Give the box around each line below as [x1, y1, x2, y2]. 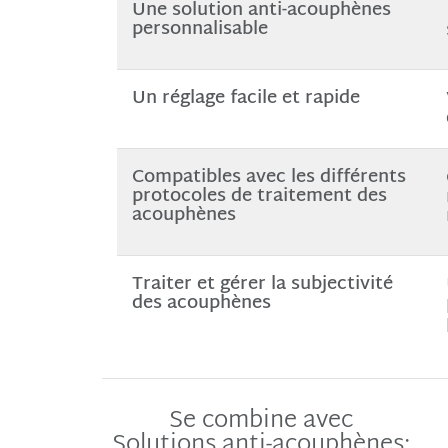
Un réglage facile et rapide [132, 83, 360, 114]
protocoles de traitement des [132, 181, 387, 212]
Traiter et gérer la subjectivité [132, 269, 393, 300]
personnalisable [132, 14, 268, 45]
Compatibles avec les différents [132, 162, 406, 193]
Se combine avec [169, 402, 353, 440]
